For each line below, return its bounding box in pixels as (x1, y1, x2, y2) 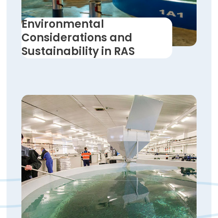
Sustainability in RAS (21, 43, 135, 59)
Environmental (21, 16, 104, 32)
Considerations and (21, 30, 132, 45)
